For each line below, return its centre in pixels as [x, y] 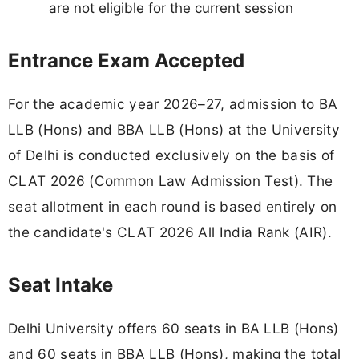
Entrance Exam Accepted [126, 60]
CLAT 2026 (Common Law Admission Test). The [171, 180]
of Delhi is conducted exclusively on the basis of [171, 155]
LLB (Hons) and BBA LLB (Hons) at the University [174, 129]
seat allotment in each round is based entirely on [173, 206]
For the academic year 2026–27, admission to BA [173, 103]
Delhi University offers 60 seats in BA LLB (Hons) [173, 328]
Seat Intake [61, 284]
